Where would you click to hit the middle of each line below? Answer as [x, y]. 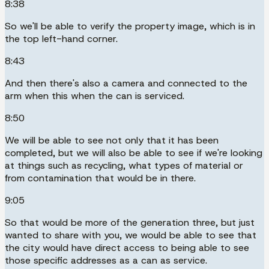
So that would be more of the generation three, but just [130, 222]
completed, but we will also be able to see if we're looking [134, 153]
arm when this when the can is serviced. [95, 95]
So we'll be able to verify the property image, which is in [130, 26]
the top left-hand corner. [61, 38]
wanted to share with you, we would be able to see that [131, 235]
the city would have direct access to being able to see [127, 247]
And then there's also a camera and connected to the [126, 83]
